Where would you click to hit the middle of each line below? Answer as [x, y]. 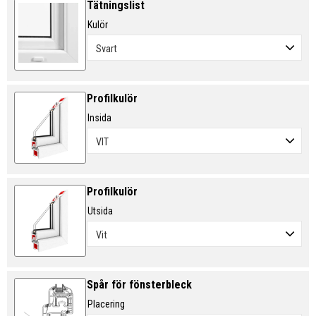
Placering [106, 304]
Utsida [100, 211]
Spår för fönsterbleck [139, 285]
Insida [99, 118]
